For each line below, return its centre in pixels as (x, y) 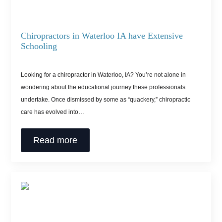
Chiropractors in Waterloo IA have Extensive (102, 36)
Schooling (39, 46)
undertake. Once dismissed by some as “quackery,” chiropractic (106, 100)
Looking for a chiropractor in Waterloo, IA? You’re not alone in (104, 75)
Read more (55, 140)
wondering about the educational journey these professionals (103, 87)
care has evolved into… (53, 112)
